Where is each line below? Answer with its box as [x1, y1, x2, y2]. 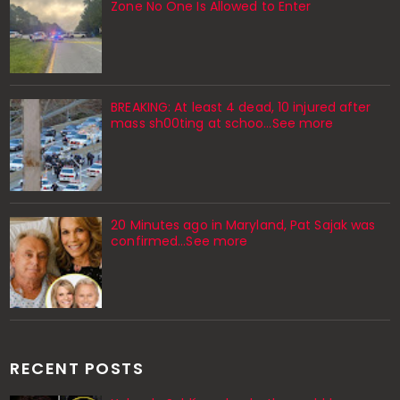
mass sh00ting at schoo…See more [111, 114, 334, 133]
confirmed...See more [111, 231, 248, 250]
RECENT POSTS [10, 357, 145, 380]
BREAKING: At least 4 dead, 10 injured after [111, 98, 371, 117]
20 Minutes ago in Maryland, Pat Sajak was [111, 215, 376, 234]
